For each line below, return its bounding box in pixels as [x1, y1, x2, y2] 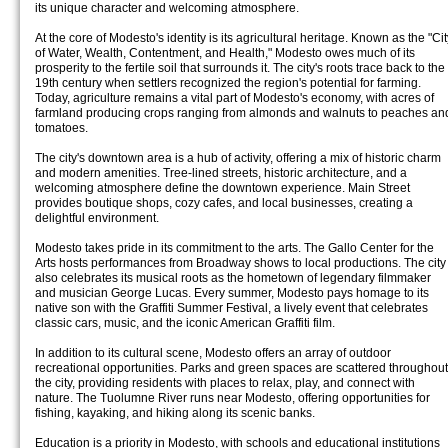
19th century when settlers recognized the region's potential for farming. [35, 76, 421, 90]
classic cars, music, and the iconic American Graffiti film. [35, 316, 335, 330]
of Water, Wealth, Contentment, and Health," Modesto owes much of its [35, 46, 415, 60]
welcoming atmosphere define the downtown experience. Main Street [35, 181, 410, 195]
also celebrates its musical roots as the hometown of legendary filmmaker [35, 271, 431, 285]
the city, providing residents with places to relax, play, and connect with [35, 376, 415, 390]
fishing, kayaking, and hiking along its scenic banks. [35, 406, 315, 420]
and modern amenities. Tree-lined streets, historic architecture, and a [35, 166, 407, 180]
